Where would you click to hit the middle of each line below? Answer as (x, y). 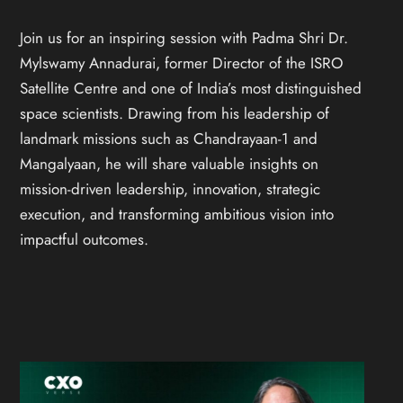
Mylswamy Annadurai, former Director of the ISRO (182, 63)
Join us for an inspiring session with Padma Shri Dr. (184, 37)
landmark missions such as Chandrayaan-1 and (169, 138)
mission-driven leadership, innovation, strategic (170, 188)
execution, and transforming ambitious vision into (177, 214)
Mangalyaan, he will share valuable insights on (170, 163)
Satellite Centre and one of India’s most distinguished (191, 88)
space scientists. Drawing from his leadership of (175, 113)
